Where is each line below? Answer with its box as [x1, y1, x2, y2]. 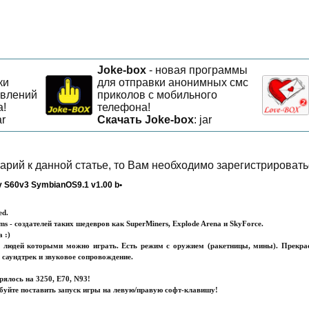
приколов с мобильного [97, 89, 217, 101]
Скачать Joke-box [97, 114, 194, 126]
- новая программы [146, 64, 248, 76]
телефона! [97, 101, 150, 113]
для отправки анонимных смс [97, 77, 248, 88]
